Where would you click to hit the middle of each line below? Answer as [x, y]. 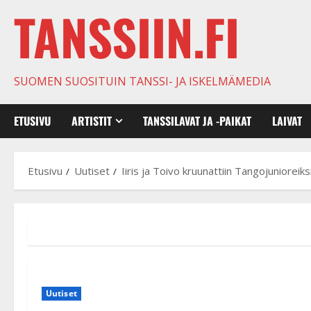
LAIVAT [287, 120]
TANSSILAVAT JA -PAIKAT [197, 120]
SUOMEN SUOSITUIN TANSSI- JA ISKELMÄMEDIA [142, 81]
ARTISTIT [92, 120]
